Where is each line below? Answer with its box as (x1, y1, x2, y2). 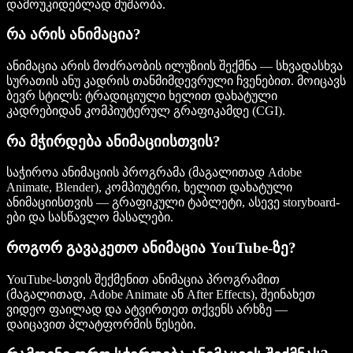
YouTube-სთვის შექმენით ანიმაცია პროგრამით (6, 272, 280, 286)
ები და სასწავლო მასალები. (6, 210, 173, 225)
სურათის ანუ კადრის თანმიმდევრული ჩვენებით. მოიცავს (6, 74, 346, 88)
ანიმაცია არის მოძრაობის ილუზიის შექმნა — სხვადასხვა (6, 59, 343, 73)
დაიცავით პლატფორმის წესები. (6, 317, 196, 331)
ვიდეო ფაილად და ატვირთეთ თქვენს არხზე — (6, 302, 288, 316)
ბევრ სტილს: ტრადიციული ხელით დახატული (6, 89, 277, 103)
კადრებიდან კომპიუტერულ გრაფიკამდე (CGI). (6, 104, 285, 118)
